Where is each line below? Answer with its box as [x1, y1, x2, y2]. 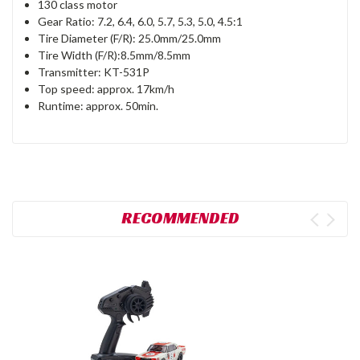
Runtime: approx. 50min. [38, 99, 159, 113]
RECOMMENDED [121, 207, 239, 229]
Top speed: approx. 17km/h [38, 82, 175, 96]
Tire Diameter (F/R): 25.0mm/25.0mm [38, 31, 222, 46]
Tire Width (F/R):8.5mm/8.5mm [38, 48, 191, 63]
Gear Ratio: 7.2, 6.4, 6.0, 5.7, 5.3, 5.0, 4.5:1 [38, 14, 243, 29]
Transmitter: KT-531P [38, 65, 150, 80]
